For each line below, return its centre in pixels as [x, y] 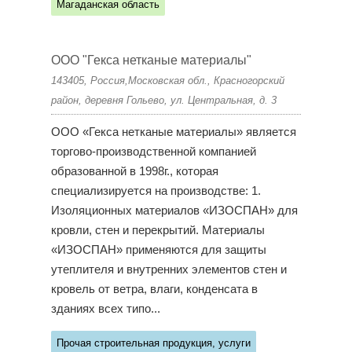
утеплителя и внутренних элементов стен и [169, 270]
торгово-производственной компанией [153, 152]
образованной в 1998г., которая [134, 172]
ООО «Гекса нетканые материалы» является [173, 132]
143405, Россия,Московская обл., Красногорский [167, 81]
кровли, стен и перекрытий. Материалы [158, 231]
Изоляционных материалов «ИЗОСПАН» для [174, 211]
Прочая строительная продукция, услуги [153, 343]
